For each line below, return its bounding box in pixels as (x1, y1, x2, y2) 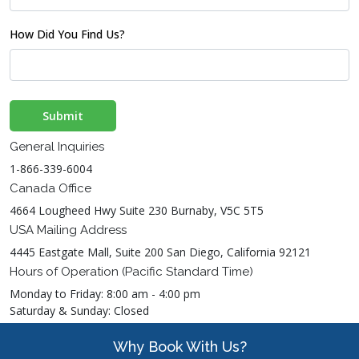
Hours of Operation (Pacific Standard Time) (10, 264, 253, 279)
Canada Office (10, 181, 91, 196)
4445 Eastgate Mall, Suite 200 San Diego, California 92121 (10, 244, 311, 260)
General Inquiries (10, 139, 104, 154)
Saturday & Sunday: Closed (10, 303, 149, 318)
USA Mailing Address (10, 223, 127, 237)
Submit (42, 108, 83, 123)
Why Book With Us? (112, 338, 247, 355)
